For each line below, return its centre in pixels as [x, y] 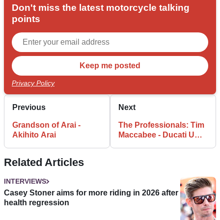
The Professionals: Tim [161, 125]
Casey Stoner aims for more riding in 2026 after [91, 193]
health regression [37, 203]
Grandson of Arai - [46, 125]
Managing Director [153, 145]
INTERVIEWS [25, 181]
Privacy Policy [33, 83]
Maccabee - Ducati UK [159, 135]
